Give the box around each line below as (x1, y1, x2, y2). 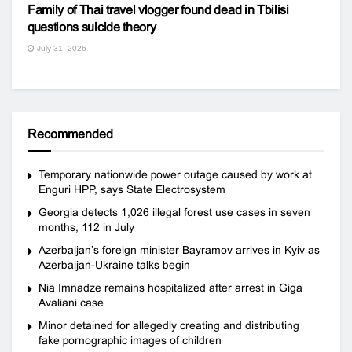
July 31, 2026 (35, 43, 86, 53)
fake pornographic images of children (38, 333, 222, 346)
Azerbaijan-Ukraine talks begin (38, 258, 190, 271)
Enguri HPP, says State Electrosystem (38, 182, 225, 196)
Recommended (27, 126, 113, 141)
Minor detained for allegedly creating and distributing (38, 318, 299, 332)
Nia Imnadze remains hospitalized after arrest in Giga (38, 280, 302, 294)
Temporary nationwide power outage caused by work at (38, 167, 312, 181)
